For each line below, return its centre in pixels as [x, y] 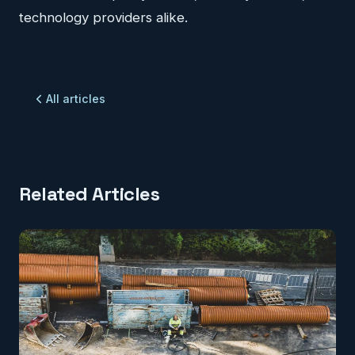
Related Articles [90, 194]
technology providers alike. [103, 18]
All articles [76, 99]
